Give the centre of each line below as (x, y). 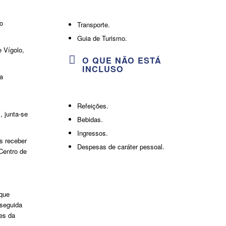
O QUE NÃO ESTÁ (122, 60)
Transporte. (93, 24)
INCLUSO (103, 69)
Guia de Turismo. (102, 38)
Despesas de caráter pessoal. (121, 146)
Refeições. (93, 105)
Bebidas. (90, 119)
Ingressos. (92, 133)
